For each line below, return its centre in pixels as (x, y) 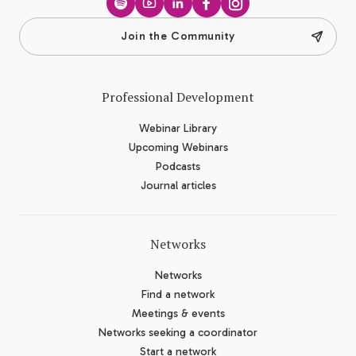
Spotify (142, 16)
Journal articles (178, 186)
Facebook (237, 16)
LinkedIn (204, 16)
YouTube (176, 16)
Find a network (178, 294)
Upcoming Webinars (178, 147)
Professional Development (178, 97)
